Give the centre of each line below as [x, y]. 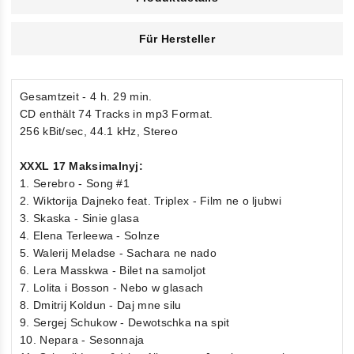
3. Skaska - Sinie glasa [79, 218]
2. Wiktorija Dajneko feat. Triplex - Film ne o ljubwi [151, 200]
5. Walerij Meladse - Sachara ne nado [118, 252]
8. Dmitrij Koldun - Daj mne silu [101, 305]
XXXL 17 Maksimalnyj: [81, 166]
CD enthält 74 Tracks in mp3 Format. [117, 113]
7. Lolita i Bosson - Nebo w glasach [112, 287]
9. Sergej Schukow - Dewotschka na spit [125, 322]
